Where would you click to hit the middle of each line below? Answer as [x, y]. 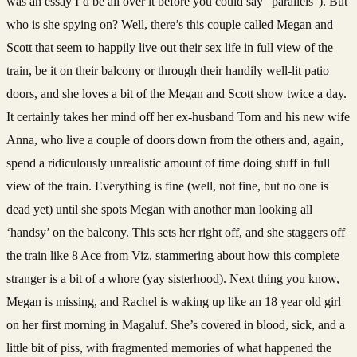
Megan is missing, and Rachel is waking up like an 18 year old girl [174, 301]
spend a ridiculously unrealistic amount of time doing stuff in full [168, 163]
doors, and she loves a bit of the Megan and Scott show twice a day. [177, 93]
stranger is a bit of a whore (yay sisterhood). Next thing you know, [173, 278]
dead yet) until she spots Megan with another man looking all [159, 209]
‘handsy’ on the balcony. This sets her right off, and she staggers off [176, 232]
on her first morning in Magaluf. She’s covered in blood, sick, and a [176, 324]
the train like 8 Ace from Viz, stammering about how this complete [173, 255]
